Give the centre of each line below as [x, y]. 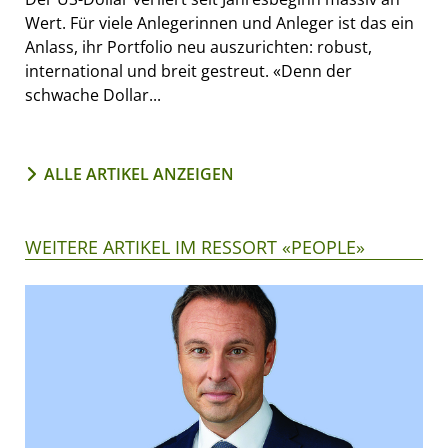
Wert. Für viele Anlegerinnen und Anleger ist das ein [219, 23]
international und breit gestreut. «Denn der [188, 71]
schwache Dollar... [93, 95]
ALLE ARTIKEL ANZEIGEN [139, 174]
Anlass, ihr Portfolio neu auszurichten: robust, [198, 47]
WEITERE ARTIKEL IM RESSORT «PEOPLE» [195, 247]
